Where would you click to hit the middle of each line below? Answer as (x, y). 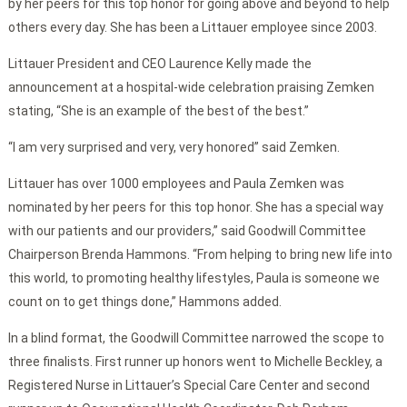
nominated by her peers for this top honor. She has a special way (195, 208)
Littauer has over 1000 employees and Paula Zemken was (176, 184)
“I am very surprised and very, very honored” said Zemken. (174, 148)
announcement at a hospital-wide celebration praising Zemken (191, 88)
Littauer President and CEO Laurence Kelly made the (159, 64)
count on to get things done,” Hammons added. (144, 302)
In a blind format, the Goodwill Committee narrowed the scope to (196, 338)
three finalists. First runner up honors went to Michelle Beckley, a (195, 362)
